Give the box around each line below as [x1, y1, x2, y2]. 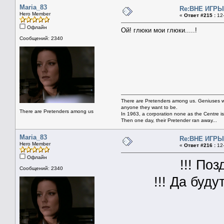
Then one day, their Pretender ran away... [121, 117, 217, 123]
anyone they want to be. [121, 104, 177, 110]
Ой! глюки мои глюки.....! [121, 26, 197, 34]
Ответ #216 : [184, 142, 215, 148]
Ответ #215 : [184, 12, 215, 18]
